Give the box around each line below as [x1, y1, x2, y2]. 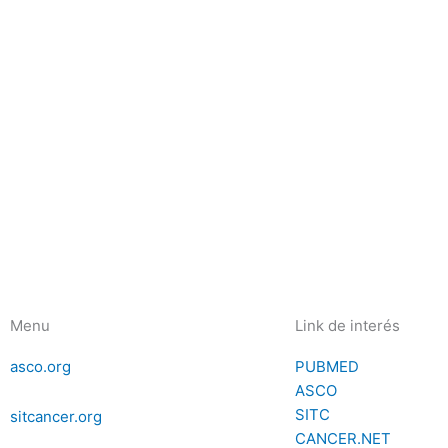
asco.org [10, 356, 71, 376]
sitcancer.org [10, 406, 102, 426]
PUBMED [295, 356, 359, 376]
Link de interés [295, 315, 400, 335]
